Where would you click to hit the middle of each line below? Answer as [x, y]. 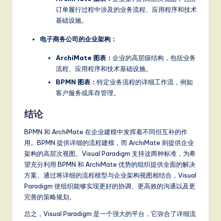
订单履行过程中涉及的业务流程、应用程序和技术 [126, 9]
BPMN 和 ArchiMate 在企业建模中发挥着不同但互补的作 [106, 132]
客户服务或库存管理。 [88, 92]
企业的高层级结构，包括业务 [154, 57]
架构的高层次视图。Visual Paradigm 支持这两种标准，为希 [110, 154]
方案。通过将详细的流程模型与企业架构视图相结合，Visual [110, 175]
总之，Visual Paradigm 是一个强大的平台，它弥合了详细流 [110, 214]
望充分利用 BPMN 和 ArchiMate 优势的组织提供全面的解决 [110, 165]
